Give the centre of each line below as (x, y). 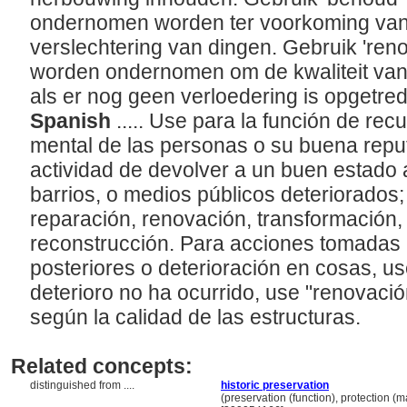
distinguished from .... (84, 385)
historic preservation (275, 385)
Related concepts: (102, 366)
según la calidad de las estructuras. (198, 317)
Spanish (73, 121)
